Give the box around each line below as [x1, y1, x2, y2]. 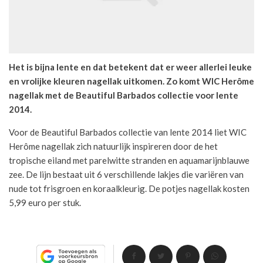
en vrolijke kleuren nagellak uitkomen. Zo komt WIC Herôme [9, 75, 254, 86]
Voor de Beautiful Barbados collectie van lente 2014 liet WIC [9, 126, 247, 137]
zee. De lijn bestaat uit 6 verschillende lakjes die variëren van [9, 168, 244, 180]
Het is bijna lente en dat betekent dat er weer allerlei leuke [9, 61, 252, 72]
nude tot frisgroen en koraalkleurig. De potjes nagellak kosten [9, 183, 249, 194]
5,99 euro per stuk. [9, 197, 81, 208]
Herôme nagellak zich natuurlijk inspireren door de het [9, 140, 218, 151]
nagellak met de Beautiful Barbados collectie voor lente [9, 89, 238, 100]
